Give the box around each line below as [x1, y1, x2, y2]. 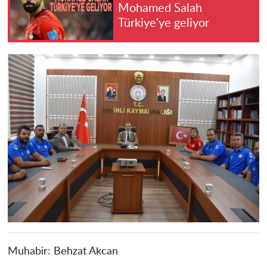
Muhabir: [7, 246, 54, 257]
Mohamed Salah [118, 2, 202, 15]
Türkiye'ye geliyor [118, 17, 209, 30]
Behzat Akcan [53, 246, 118, 257]
